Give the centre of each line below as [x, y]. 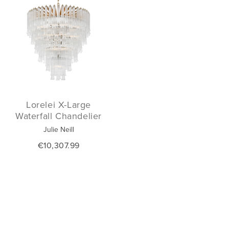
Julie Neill [59, 129]
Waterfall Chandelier [58, 116]
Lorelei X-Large [59, 105]
